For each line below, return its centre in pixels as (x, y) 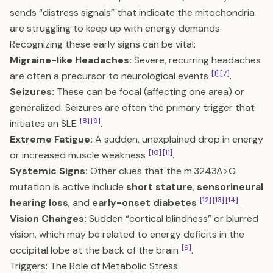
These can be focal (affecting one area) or (149, 92)
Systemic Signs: (49, 171)
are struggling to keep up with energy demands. (116, 28)
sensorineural (230, 187)
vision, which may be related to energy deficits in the (127, 234)
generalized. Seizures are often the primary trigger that (132, 108)
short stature (159, 187)
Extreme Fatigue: (51, 139)
